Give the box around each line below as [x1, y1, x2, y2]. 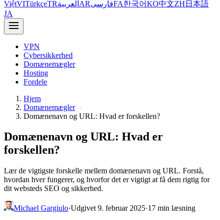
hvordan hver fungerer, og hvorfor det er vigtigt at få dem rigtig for [4, 175, 210, 184]
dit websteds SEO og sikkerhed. [4, 184, 103, 193]
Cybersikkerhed [24, 51, 73, 59]
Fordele [24, 77, 47, 86]
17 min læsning [148, 204, 195, 213]
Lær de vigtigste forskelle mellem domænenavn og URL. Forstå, [4, 166, 204, 175]
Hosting [24, 68, 48, 77]
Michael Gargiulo [14, 204, 68, 213]
